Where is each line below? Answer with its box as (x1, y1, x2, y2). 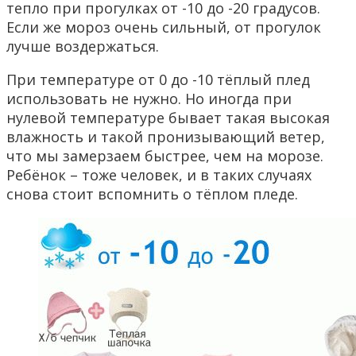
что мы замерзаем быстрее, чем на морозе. (6, 146, 323, 166)
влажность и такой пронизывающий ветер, (6, 127, 325, 147)
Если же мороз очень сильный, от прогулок (6, 17, 321, 37)
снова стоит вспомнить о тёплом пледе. (6, 184, 298, 204)
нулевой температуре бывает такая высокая (6, 108, 330, 128)
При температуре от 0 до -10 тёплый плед (6, 70, 310, 90)
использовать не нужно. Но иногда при (6, 89, 292, 109)
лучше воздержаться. (6, 37, 159, 56)
